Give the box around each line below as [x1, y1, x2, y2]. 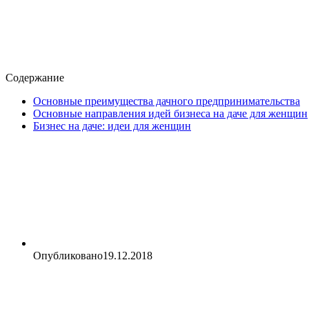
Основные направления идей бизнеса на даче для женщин [33, 108, 308, 120]
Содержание [6, 72, 67, 84]
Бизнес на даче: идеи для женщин [33, 120, 191, 132]
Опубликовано [33, 250, 103, 262]
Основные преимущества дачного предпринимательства [33, 95, 300, 108]
